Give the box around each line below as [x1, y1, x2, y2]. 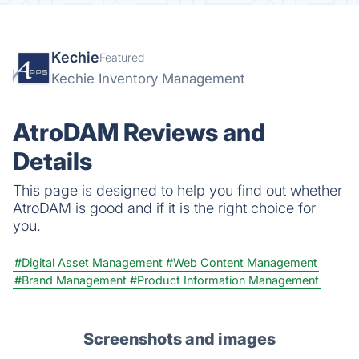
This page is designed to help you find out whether [13, 181, 342, 199]
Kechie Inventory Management [51, 70, 245, 87]
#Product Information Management [130, 272, 319, 287]
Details [13, 146, 92, 175]
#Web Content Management [166, 255, 317, 269]
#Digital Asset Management [14, 255, 163, 269]
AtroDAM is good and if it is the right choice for [13, 199, 316, 216]
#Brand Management [14, 272, 127, 287]
